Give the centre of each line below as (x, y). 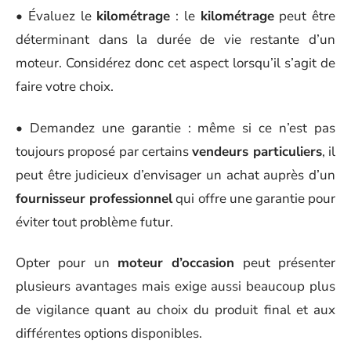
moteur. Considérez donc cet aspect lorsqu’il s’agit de (175, 63)
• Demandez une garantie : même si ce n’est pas (175, 128)
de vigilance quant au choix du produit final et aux (175, 310)
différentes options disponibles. (109, 333)
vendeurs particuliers (257, 151)
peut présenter (285, 263)
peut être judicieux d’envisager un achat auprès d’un (175, 175)
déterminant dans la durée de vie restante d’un (175, 40)
